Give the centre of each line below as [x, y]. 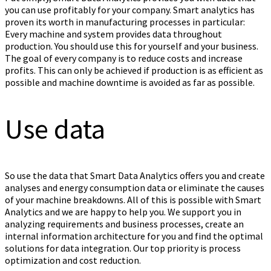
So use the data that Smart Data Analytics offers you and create [135, 176]
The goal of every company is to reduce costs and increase [124, 58]
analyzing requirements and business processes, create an [124, 224]
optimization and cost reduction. [73, 260]
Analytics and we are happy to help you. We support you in [123, 212]
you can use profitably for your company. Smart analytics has [130, 9]
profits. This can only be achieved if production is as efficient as [134, 70]
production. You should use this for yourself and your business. [132, 46]
